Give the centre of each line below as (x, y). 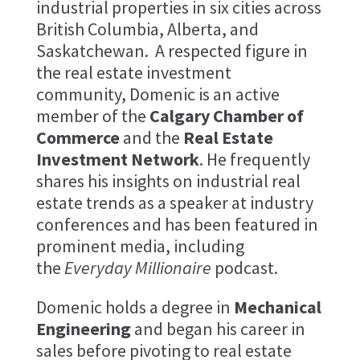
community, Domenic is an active (157, 94)
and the (151, 138)
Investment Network (117, 160)
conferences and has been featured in (177, 225)
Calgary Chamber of (226, 116)
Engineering (83, 329)
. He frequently (254, 160)
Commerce (78, 138)
